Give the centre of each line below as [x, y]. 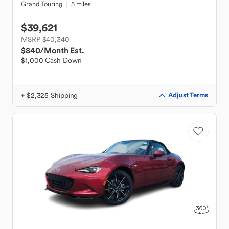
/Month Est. [62, 50]
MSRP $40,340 [45, 39]
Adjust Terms [188, 95]
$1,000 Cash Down [51, 60]
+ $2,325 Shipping [50, 95]
